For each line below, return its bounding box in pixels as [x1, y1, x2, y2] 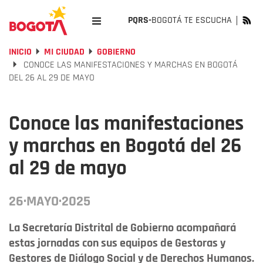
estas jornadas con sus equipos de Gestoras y [9, 235, 225, 251]
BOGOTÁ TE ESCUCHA [151, 14, 232, 26]
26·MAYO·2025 [9, 193, 90, 210]
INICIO [9, 46, 32, 58]
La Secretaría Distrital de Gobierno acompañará [9, 220, 236, 235]
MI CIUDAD [44, 46, 85, 58]
